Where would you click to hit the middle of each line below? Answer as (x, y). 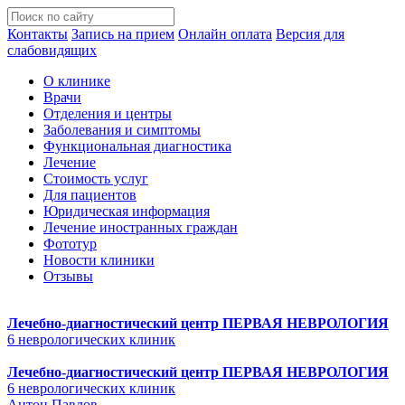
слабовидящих (52, 50)
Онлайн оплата (225, 34)
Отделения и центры (108, 113)
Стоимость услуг (96, 179)
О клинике (77, 81)
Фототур (70, 244)
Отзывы (68, 276)
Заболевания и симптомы (122, 130)
